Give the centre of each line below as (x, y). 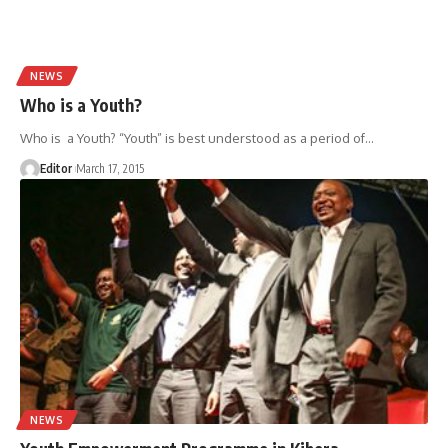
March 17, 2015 (110, 168)
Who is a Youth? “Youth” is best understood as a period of (192, 137)
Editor (56, 168)
